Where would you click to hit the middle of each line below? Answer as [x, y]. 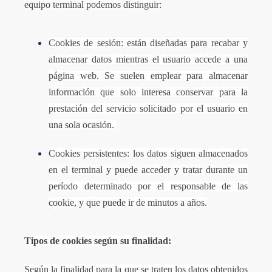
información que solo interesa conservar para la [148, 92]
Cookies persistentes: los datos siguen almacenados [148, 153]
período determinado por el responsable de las [148, 186]
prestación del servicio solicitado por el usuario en [148, 108]
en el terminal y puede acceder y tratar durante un [148, 170]
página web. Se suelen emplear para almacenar [148, 76]
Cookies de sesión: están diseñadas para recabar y [148, 43]
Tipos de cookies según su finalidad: [98, 241]
